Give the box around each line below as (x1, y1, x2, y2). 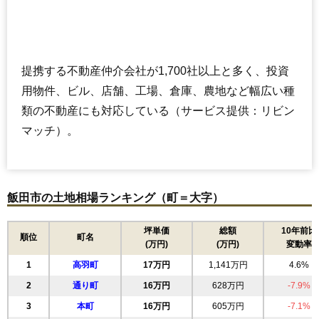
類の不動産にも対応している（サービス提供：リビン (21, 105, 295, 117)
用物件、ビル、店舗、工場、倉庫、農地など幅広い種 (21, 85, 295, 98)
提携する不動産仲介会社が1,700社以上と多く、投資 (21, 65, 289, 78)
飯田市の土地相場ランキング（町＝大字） (7, 192, 224, 204)
